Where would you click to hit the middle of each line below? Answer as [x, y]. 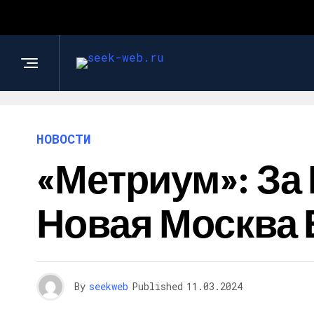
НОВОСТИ [64, 139]
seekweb [109, 286]
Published [157, 286]
